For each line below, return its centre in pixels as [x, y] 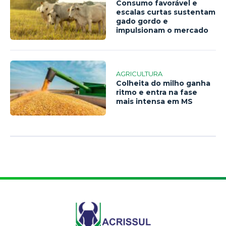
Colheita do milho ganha [163, 83]
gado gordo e [142, 21]
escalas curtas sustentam [166, 12]
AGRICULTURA [139, 74]
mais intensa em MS [155, 102]
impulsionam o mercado [162, 31]
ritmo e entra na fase [157, 93]
